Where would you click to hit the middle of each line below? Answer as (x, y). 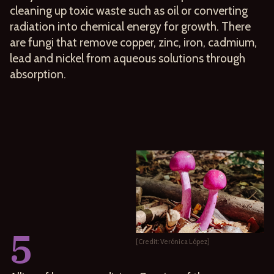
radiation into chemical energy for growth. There (130, 26)
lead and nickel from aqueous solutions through (128, 58)
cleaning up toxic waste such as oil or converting (129, 10)
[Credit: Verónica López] (173, 241)
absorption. (38, 74)
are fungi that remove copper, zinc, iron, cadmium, (133, 42)
